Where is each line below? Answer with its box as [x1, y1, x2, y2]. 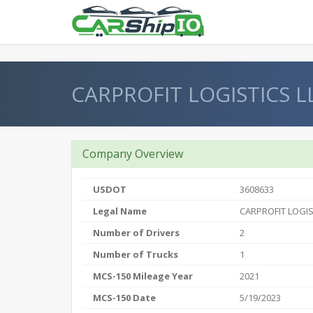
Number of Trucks [93, 248, 178, 261]
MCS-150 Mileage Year [93, 270, 193, 282]
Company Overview [82, 146, 183, 161]
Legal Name [93, 205, 147, 217]
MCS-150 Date [93, 291, 156, 304]
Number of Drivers [93, 226, 180, 239]
